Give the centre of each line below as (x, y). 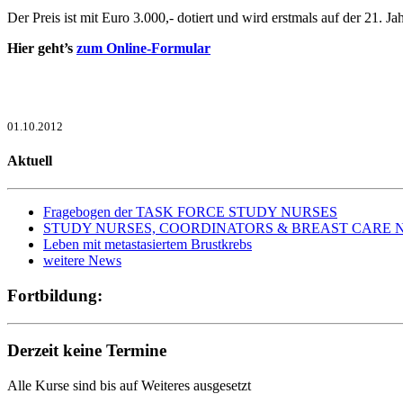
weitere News (82, 261)
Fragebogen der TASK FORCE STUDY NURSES (190, 212)
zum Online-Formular (143, 48)
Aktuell (30, 160)
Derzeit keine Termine (87, 351)
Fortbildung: (55, 295)
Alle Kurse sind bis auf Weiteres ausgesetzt (129, 386)
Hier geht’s (42, 48)
